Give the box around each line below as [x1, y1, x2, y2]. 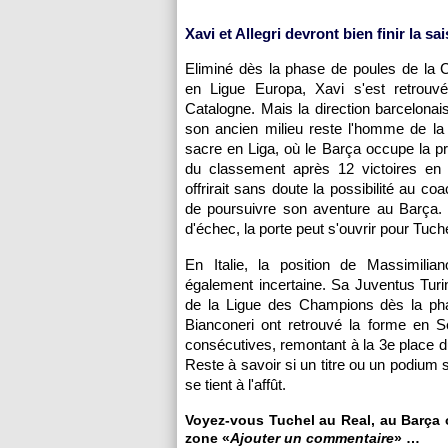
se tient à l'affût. [185, 376, 286, 393]
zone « [185, 430, 230, 446]
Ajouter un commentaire [230, 430, 394, 446]
